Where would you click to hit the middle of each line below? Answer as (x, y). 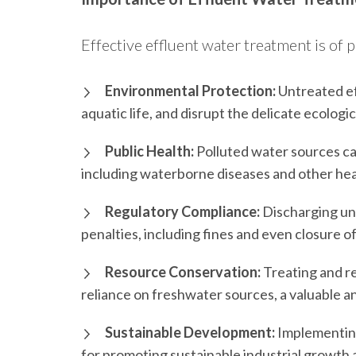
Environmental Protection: (190, 91)
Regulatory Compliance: (182, 212)
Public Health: (149, 151)
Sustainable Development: (190, 333)
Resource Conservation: (183, 272)
